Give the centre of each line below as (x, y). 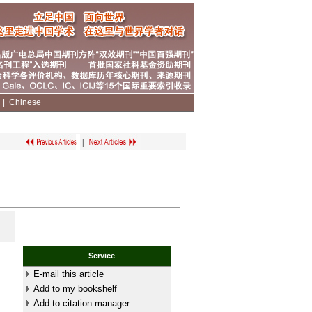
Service (102, 256)
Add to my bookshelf (75, 289)
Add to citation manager (81, 303)
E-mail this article (68, 274)
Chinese (25, 102)
